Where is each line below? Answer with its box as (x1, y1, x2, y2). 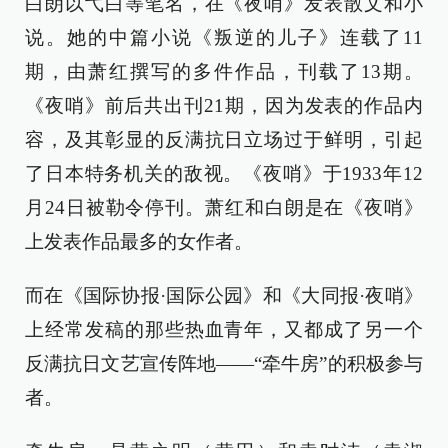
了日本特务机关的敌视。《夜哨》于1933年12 (25, 163, 423, 185)
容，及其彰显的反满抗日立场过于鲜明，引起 (25, 129, 423, 151)
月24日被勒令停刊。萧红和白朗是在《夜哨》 (25, 197, 423, 219)
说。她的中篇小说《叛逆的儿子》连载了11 (25, 27, 423, 49)
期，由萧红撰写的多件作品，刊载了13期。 (25, 61, 423, 83)
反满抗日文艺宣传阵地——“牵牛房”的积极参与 (25, 353, 423, 375)
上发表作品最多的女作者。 (25, 231, 253, 253)
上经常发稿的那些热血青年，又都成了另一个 (25, 319, 423, 341)
